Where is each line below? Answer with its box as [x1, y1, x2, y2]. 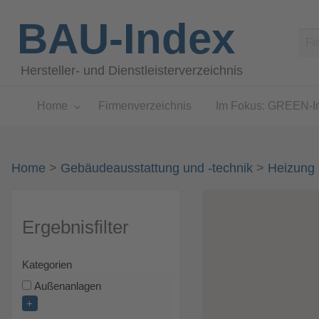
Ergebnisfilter [21, 216, 129, 237]
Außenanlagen [34, 281, 102, 293]
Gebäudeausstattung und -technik [60, 161, 253, 176]
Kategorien [21, 259, 72, 271]
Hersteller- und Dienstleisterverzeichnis [21, 63, 244, 78]
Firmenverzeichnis [98, 100, 192, 113]
